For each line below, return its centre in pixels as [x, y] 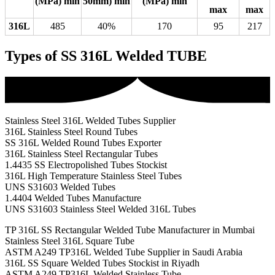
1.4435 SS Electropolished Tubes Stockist [86, 165]
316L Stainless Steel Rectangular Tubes [81, 154]
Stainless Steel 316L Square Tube [70, 241]
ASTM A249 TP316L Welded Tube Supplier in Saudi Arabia [124, 252]
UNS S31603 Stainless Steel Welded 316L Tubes [100, 209]
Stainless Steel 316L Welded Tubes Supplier [90, 121]
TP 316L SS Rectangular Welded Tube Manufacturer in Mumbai [130, 230]
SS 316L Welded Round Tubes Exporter [83, 143]
